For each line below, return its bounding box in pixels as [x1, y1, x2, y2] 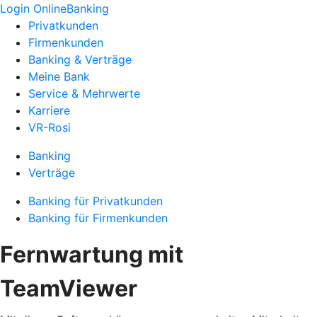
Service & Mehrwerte [28, 86, 140, 100]
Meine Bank [28, 69, 90, 83]
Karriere [28, 103, 70, 117]
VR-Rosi [28, 120, 71, 134]
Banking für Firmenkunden [28, 211, 168, 225]
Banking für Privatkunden [28, 194, 163, 208]
